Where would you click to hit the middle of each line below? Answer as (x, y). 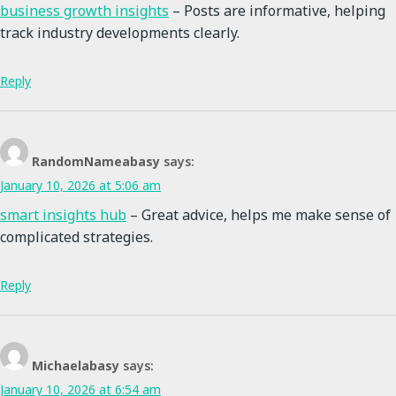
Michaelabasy (76, 366)
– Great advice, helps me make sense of (259, 215)
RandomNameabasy (96, 162)
